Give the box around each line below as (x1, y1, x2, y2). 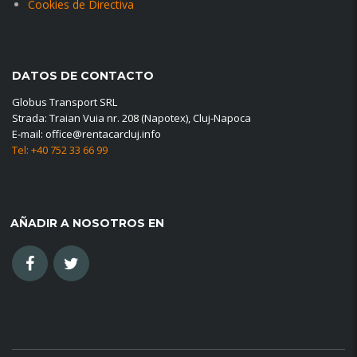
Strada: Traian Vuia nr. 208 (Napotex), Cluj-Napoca (12, 111, 251, 125)
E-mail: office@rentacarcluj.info (12, 127, 161, 141)
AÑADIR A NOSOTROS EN (10, 216, 164, 230)
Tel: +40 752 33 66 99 (12, 143, 108, 157)
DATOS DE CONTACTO (12, 69, 154, 83)
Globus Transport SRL (12, 95, 117, 109)
